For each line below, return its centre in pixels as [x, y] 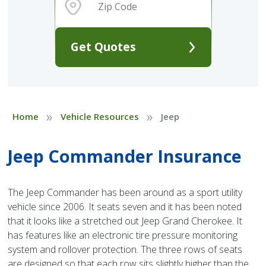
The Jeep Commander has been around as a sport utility [125, 192]
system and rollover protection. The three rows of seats [125, 249]
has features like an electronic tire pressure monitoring [123, 235]
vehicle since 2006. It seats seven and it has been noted [125, 206]
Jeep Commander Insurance [125, 156]
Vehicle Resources [99, 116]
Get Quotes [103, 47]
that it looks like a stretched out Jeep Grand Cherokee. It [125, 221]
